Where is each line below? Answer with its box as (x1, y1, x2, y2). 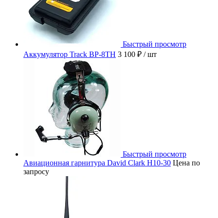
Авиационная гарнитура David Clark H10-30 (23, 159, 171, 167)
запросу (23, 167, 49, 176)
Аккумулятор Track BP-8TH (23, 50, 116, 59)
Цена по (173, 159, 200, 167)
